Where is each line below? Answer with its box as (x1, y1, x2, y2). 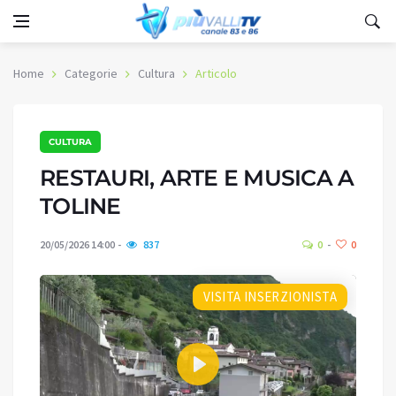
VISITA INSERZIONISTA (203, 288, 337, 305)
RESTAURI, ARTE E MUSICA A (40, 164, 354, 191)
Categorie (65, 65, 118, 81)
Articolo (195, 65, 237, 81)
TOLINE (40, 193, 121, 219)
